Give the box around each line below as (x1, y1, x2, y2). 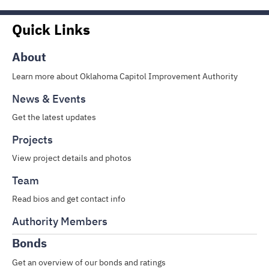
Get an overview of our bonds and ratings (12, 257, 166, 268)
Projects (12, 133, 53, 147)
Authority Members (12, 214, 107, 228)
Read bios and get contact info (12, 193, 125, 204)
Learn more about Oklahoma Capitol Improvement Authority (12, 71, 238, 82)
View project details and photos (12, 153, 131, 163)
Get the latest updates (12, 112, 96, 122)
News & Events (12, 92, 86, 106)
